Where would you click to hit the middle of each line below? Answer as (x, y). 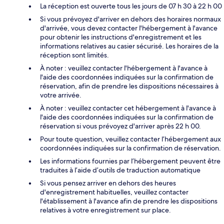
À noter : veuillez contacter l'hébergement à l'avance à (124, 68)
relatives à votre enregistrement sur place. (105, 210)
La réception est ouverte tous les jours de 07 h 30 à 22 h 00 (131, 6)
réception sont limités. (74, 55)
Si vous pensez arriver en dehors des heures (108, 183)
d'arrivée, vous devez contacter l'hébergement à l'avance (129, 28)
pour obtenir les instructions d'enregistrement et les (121, 37)
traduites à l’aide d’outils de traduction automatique (120, 170)
